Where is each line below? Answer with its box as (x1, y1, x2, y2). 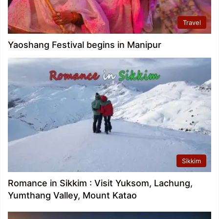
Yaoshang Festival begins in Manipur (8, 39, 161, 50)
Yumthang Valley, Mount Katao (8, 190, 137, 201)
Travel (183, 18, 201, 26)
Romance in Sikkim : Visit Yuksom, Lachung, (8, 178, 193, 189)
